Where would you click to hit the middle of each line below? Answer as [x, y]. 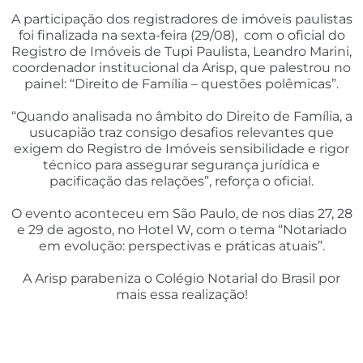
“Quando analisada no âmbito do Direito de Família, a [181, 117]
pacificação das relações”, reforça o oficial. [181, 181]
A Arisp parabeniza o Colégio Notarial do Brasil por [181, 279]
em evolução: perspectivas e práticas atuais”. [181, 246]
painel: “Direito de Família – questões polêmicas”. [181, 84]
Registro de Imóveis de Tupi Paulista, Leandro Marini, [181, 52]
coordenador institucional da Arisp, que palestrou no [181, 68]
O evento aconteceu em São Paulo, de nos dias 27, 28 [181, 214]
